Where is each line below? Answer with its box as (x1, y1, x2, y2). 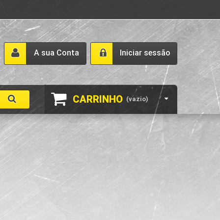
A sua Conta (34, 48, 79, 57)
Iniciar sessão (120, 48, 170, 57)
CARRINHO (73, 93, 123, 105)
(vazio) (126, 95, 148, 103)
